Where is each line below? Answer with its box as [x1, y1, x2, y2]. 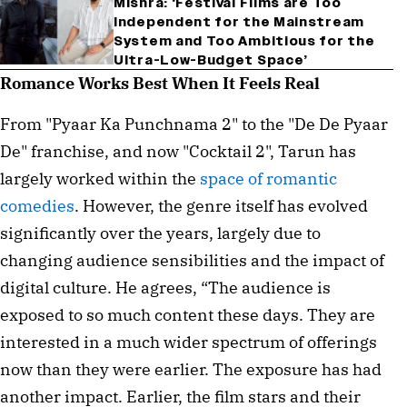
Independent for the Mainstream [114, 13, 364, 31]
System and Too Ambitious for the [114, 32, 375, 50]
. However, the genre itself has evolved [74, 194, 368, 216]
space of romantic [200, 167, 337, 189]
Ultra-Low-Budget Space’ [114, 51, 309, 69]
